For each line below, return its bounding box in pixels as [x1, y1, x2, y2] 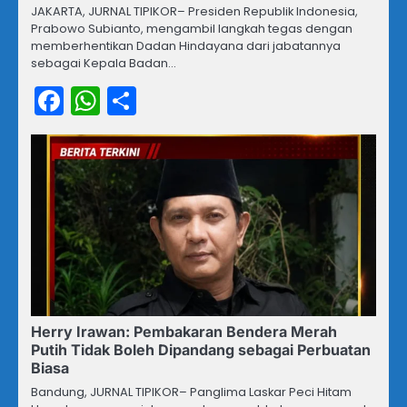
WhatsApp [100, 79, 250, 121]
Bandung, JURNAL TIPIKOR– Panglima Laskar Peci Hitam [31, 382, 352, 401]
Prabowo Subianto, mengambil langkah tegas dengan [31, 19, 352, 37]
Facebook [64, 79, 202, 121]
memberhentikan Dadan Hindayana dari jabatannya [31, 36, 341, 55]
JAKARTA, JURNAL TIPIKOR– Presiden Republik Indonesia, [31, 2, 358, 20]
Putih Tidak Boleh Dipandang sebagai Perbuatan [31, 340, 371, 359]
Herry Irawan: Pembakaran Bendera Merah [31, 322, 337, 341]
